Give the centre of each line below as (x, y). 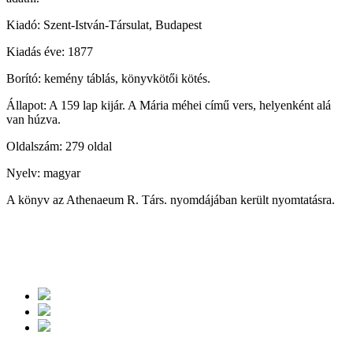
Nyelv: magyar (43, 173)
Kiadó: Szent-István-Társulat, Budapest (104, 25)
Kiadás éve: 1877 (50, 52)
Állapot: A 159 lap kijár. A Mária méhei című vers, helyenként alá (169, 106)
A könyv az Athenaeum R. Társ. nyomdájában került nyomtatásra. (171, 200)
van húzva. (33, 120)
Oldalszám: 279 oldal (59, 147)
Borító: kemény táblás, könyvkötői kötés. (108, 79)
